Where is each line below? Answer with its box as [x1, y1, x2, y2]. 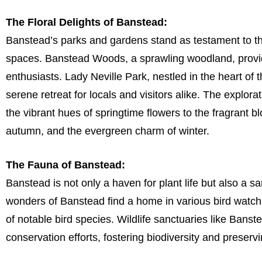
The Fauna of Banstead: [6, 159, 125, 171]
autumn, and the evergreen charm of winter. [6, 125, 209, 137]
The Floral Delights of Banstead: [6, 16, 167, 29]
